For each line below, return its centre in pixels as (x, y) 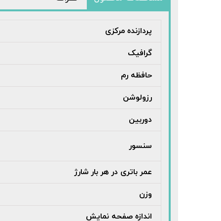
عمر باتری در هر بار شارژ (113, 172)
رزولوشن (137, 98)
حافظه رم (136, 76)
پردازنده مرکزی (129, 31)
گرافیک (140, 54)
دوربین (140, 120)
